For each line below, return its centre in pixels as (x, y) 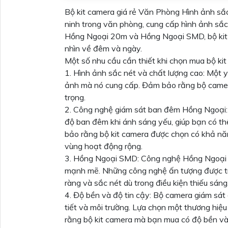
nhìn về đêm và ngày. (103, 48)
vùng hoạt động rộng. (104, 146)
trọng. (75, 97)
